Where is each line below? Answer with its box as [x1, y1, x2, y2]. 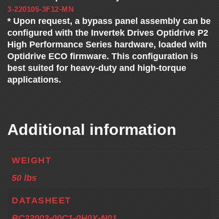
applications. [7, 75, 61, 85]
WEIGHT [12, 155, 51, 166]
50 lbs [12, 173, 37, 183]
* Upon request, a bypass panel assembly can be [7, 16, 211, 26]
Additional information [7, 121, 176, 139]
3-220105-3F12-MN [7, 5, 74, 14]
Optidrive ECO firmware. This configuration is [7, 51, 198, 62]
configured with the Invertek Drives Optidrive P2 [7, 28, 208, 38]
